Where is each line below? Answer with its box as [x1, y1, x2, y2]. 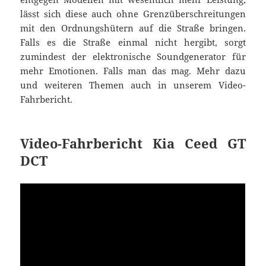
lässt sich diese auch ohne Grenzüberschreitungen [20, 8, 246, 20]
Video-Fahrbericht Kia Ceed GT [20, 134, 246, 153]
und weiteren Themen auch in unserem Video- [20, 79, 246, 91]
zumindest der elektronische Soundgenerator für [20, 50, 246, 63]
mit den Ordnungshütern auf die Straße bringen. [20, 22, 246, 34]
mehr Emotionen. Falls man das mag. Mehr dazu [20, 65, 246, 77]
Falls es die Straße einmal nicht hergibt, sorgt [20, 36, 246, 49]
